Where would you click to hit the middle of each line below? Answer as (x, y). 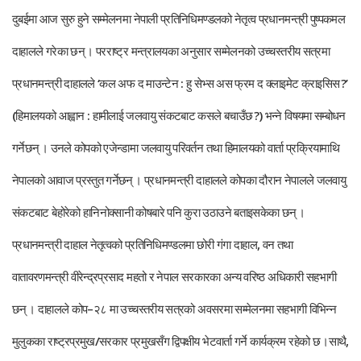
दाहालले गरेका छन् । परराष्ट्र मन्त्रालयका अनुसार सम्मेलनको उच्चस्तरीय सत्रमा (171, 51)
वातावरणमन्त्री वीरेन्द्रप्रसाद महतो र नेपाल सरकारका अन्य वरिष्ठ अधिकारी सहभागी (174, 277)
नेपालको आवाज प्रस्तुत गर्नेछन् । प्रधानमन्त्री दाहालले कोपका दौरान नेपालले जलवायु (179, 180)
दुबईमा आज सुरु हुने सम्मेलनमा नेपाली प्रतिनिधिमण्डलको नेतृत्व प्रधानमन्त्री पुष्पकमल (179, 19)
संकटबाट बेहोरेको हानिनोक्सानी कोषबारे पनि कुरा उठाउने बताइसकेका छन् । (159, 212)
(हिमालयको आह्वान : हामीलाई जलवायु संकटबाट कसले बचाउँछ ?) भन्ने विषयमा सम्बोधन (179, 116)
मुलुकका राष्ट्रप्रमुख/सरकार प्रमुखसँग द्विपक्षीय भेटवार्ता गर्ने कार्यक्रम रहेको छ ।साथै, (180, 341)
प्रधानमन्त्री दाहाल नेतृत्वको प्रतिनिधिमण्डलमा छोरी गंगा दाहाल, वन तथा (153, 245)
